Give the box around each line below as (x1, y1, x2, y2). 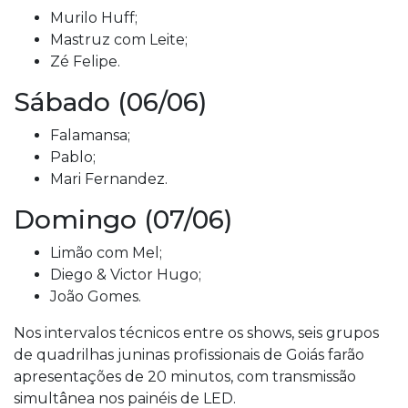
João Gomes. (50, 288, 141, 305)
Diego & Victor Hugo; (50, 266, 201, 283)
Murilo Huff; (50, 9, 138, 26)
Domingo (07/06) (14, 204, 232, 235)
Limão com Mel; (50, 244, 162, 261)
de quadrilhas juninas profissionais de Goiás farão (14, 346, 364, 363)
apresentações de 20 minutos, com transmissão (14, 368, 356, 385)
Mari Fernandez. (50, 170, 168, 188)
